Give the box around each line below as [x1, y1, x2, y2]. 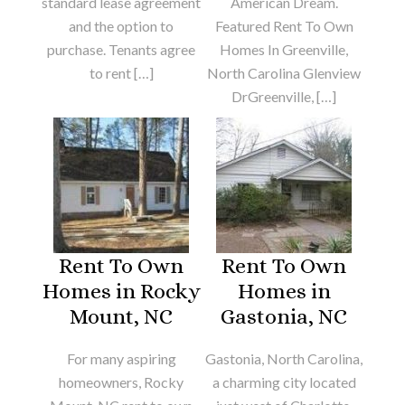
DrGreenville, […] [231, 87, 336, 105]
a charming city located [212, 372, 356, 391]
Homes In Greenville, [220, 40, 348, 58]
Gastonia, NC [221, 303, 347, 329]
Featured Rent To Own [214, 16, 353, 34]
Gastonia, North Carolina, [205, 349, 363, 367]
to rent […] [89, 63, 154, 81]
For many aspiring [66, 349, 176, 367]
